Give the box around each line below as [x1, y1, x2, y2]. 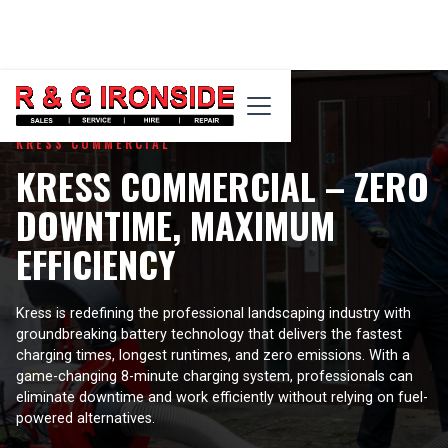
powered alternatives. [16, 410, 155, 428]
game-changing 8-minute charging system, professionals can [16, 368, 413, 386]
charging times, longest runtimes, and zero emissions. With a [16, 347, 410, 365]
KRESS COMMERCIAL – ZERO [16, 159, 429, 213]
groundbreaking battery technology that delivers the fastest [16, 326, 402, 344]
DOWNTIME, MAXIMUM [16, 198, 335, 252]
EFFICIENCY [16, 237, 176, 291]
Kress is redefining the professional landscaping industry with [16, 305, 411, 323]
